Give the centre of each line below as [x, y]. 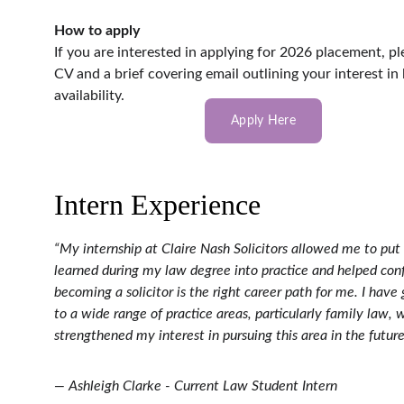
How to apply [97, 31]
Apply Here [263, 121]
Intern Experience [157, 205]
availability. [89, 96]
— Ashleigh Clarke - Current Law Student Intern [196, 386]
